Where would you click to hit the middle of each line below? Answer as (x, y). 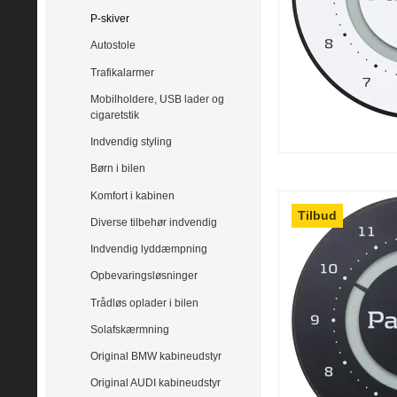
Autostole (113, 46)
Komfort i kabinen (132, 195)
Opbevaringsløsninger (144, 276)
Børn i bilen (118, 169)
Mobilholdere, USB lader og (157, 99)
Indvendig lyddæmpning (149, 249)
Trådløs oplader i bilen (144, 303)
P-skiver (110, 19)
